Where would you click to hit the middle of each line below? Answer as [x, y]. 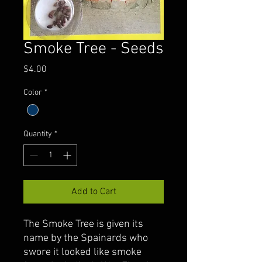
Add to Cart [94, 192]
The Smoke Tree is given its [83, 225]
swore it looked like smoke [82, 253]
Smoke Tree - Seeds [93, 49]
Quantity [38, 135]
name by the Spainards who [86, 239]
